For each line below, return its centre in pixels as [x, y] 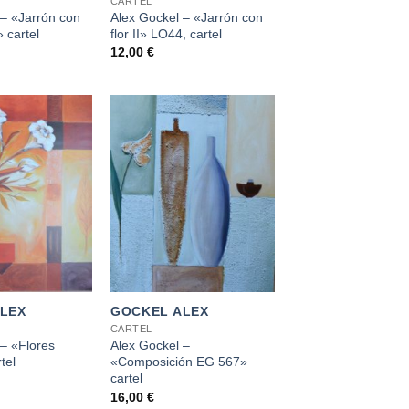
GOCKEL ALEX [159, 312]
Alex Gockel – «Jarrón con [186, 17]
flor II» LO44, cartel [166, 33]
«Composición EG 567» [178, 362]
